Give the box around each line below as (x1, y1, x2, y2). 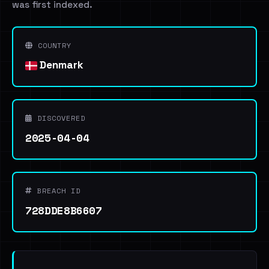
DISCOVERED (32, 113, 85, 123)
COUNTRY (33, 40, 71, 50)
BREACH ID (32, 186, 80, 196)
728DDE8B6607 (25, 202, 102, 218)
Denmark (37, 58, 83, 71)
